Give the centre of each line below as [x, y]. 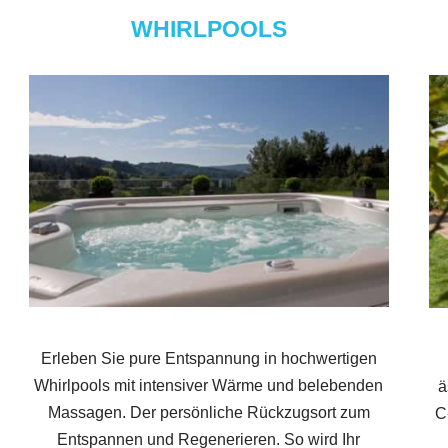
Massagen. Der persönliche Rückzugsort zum [208, 413]
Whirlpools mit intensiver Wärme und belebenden [209, 386]
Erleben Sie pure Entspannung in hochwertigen [208, 359]
